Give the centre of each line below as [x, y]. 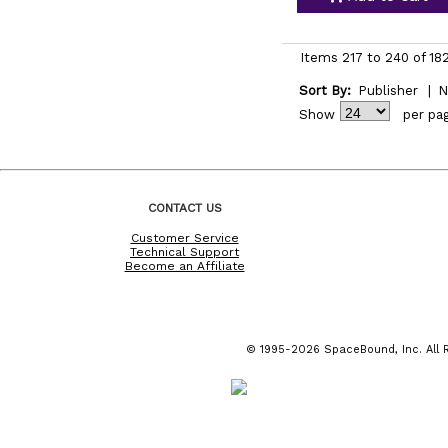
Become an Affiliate [184, 265]
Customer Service [184, 237]
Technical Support [184, 251]
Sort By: [324, 90]
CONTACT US [184, 207]
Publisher [387, 90]
